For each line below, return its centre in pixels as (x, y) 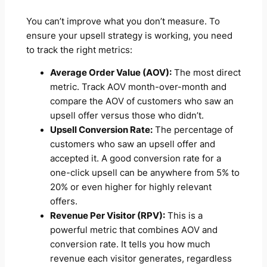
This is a (184, 216)
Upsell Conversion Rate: (101, 130)
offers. (63, 202)
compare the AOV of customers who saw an (142, 102)
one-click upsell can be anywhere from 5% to (145, 173)
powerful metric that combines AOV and (133, 230)
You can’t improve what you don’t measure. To (123, 21)
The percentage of (193, 130)
